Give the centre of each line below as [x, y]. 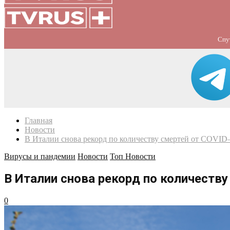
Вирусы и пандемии [40, 157]
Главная [39, 121]
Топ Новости [133, 157]
